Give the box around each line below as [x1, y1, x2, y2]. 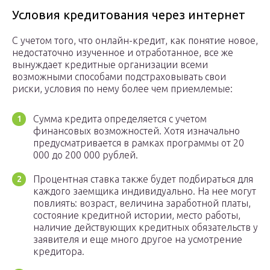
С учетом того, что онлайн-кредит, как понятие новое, [12, 35, 258, 46]
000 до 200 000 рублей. [33, 149, 138, 161]
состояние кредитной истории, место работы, [33, 210, 240, 221]
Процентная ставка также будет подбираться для [33, 174, 253, 185]
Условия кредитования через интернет [12, 8, 245, 22]
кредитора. [33, 246, 84, 257]
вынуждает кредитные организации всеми [12, 59, 208, 71]
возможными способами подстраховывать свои [12, 71, 226, 83]
